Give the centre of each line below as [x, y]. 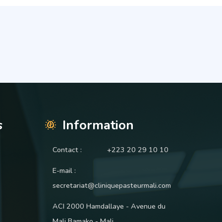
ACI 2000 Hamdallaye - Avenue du [109, 206]
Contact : [67, 150]
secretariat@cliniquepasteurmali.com [112, 186]
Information [98, 125]
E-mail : [64, 171]
